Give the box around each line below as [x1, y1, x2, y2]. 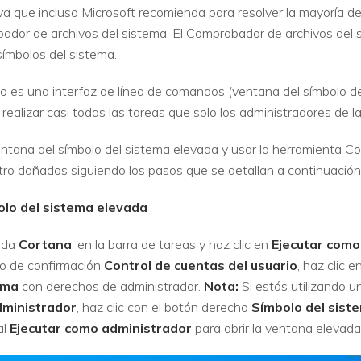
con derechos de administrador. [19, 277, 204, 294]
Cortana [19, 235, 72, 252]
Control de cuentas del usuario [104, 256, 297, 273]
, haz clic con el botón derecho [77, 298, 251, 315]
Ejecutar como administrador [10, 319, 192, 336]
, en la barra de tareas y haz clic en [72, 235, 272, 252]
